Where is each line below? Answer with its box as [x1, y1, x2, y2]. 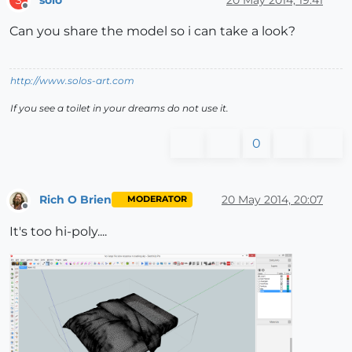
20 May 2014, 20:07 [222, 192, 323, 207]
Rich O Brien [39, 192, 112, 207]
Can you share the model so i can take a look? [9, 24, 295, 39]
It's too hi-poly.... [9, 223, 107, 239]
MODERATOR [126, 194, 187, 205]
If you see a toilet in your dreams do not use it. [10, 102, 229, 115]
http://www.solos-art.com [10, 75, 134, 87]
